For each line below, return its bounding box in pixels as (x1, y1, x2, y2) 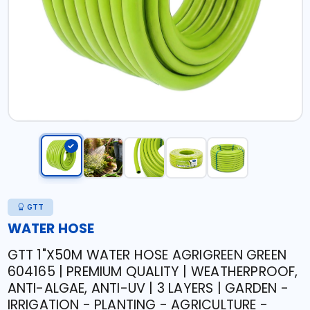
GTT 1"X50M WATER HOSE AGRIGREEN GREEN (7, 246, 286, 264)
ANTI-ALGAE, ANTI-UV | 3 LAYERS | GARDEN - (7, 279, 289, 298)
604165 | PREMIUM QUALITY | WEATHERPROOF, (7, 262, 298, 281)
